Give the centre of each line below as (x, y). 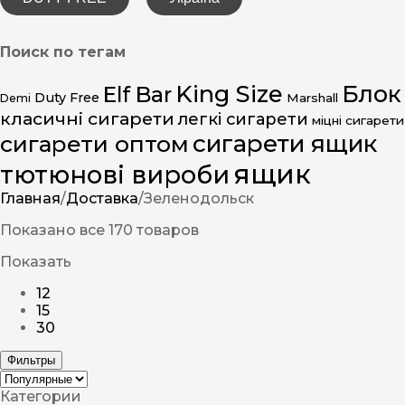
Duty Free (67, 98)
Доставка (102, 199)
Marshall (312, 98)
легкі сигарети (243, 119)
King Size (229, 94)
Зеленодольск (199, 199)
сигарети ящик (285, 144)
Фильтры (31, 361)
